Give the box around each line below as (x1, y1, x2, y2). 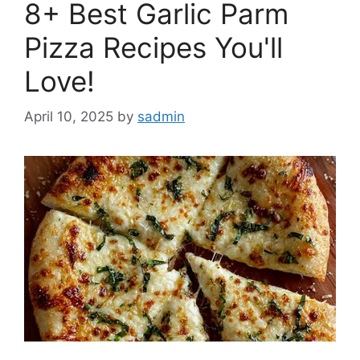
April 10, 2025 (24, 108, 113, 125)
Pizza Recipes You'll (24, 30, 283, 64)
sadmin (137, 108, 185, 125)
